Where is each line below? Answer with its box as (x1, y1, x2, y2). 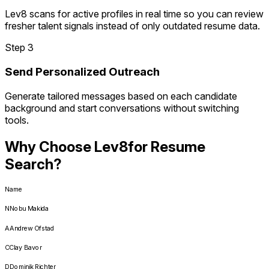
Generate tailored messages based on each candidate (5, 89, 237, 102)
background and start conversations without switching (5, 101, 239, 114)
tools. (5, 113, 29, 126)
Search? (5, 155, 62, 173)
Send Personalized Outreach (5, 65, 160, 79)
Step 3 (5, 41, 34, 54)
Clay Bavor (9, 243, 42, 252)
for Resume (128, 138, 205, 156)
